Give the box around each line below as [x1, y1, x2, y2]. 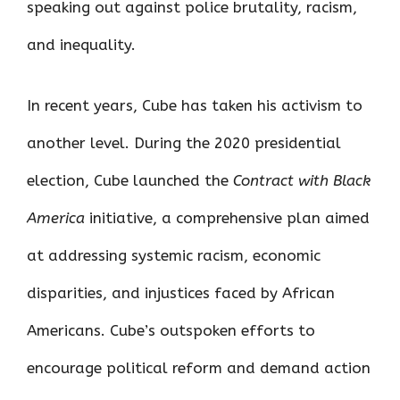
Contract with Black [233, 171, 371, 189]
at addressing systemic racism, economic [27, 246, 321, 264]
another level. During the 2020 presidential [27, 133, 341, 152]
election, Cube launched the [27, 171, 233, 189]
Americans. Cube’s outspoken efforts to [27, 321, 315, 339]
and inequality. [27, 36, 136, 54]
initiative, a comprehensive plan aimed [85, 208, 370, 227]
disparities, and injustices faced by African [27, 283, 335, 302]
